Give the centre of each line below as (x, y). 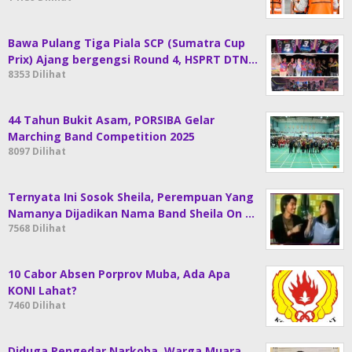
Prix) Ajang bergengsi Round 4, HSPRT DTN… (133, 59)
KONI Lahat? (42, 290)
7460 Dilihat (37, 305)
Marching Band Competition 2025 (101, 136)
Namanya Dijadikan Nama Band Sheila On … (131, 213)
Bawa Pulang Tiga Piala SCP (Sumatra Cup (126, 43)
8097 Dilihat (37, 151)
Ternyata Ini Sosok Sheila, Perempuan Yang (131, 197)
